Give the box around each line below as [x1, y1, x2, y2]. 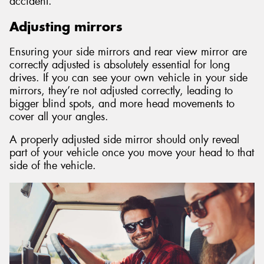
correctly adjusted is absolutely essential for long [9, 57, 230, 72]
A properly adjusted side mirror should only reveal [9, 133, 239, 147]
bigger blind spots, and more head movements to [9, 96, 235, 111]
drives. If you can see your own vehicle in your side [9, 70, 247, 85]
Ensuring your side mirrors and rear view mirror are [9, 44, 247, 59]
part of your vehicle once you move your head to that [9, 146, 254, 160]
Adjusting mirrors [9, 18, 123, 35]
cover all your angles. [9, 109, 108, 124]
